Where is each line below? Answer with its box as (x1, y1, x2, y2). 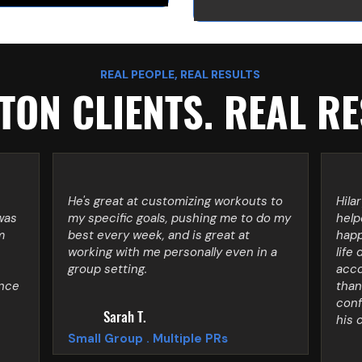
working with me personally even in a (67, 244, 277, 260)
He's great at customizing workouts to (67, 193, 283, 209)
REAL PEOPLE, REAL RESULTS (100, 67, 260, 82)
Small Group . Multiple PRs (67, 330, 228, 347)
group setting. (67, 261, 147, 277)
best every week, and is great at (67, 227, 250, 243)
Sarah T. (103, 306, 146, 326)
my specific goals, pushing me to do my (67, 210, 291, 226)
